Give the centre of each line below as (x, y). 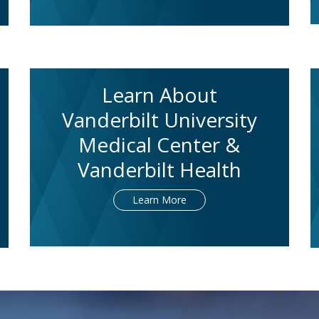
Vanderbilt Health (159, 170)
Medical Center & (159, 145)
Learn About (159, 95)
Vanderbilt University (159, 120)
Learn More (159, 200)
